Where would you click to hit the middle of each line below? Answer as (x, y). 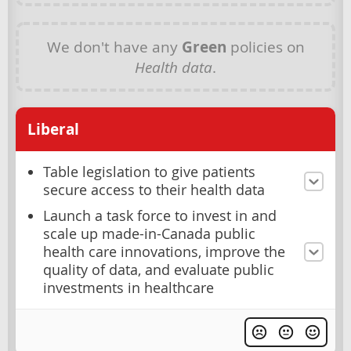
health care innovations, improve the (164, 252)
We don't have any (114, 47)
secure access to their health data (154, 190)
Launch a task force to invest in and (160, 216)
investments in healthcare (128, 288)
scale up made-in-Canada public (149, 234)
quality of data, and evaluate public (159, 270)
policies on (265, 47)
